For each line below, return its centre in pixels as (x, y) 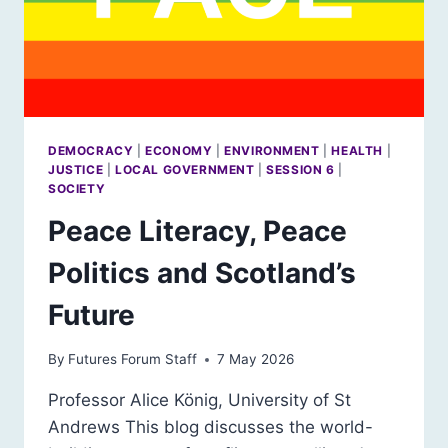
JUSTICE (76, 169)
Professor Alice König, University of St (199, 400)
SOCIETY (77, 188)
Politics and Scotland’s (202, 272)
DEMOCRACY (91, 150)
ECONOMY (179, 150)
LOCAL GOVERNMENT (184, 169)
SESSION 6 (300, 169)
